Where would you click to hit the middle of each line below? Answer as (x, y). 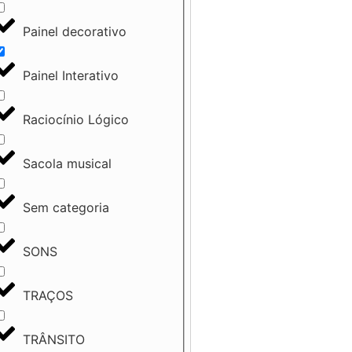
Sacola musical (67, 163)
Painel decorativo (74, 31)
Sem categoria (66, 207)
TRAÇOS (48, 295)
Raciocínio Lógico (75, 119)
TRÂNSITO (53, 339)
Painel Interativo (70, 75)
